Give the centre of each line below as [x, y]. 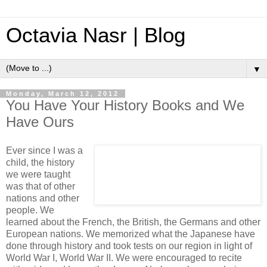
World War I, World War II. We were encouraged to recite [124, 257]
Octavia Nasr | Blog [96, 35]
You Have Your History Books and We [125, 105]
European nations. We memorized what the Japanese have [131, 234]
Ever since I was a [44, 150]
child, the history [40, 162]
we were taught [38, 174]
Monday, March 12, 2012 [63, 94]
